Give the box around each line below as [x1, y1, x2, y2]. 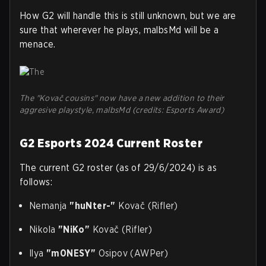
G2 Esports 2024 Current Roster [20, 135, 202, 150]
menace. [20, 38, 56, 50]
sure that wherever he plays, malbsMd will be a [20, 24, 219, 36]
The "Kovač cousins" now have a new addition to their [20, 93, 224, 103]
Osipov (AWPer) [96, 247, 169, 259]
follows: [20, 176, 53, 188]
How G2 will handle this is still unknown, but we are [20, 9, 236, 21]
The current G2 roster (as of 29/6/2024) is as [20, 161, 217, 173]
